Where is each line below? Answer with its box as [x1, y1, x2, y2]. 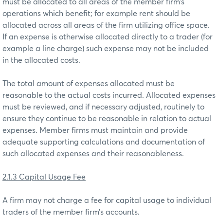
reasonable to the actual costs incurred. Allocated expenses [2, 91, 216, 99]
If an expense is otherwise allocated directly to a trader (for [2, 33, 213, 41]
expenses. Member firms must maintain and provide [2, 126, 188, 134]
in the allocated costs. [2, 56, 80, 64]
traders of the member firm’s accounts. [2, 208, 140, 216]
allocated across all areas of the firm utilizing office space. [2, 21, 210, 29]
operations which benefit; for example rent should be [2, 9, 190, 18]
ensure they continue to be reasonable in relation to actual [2, 114, 211, 123]
